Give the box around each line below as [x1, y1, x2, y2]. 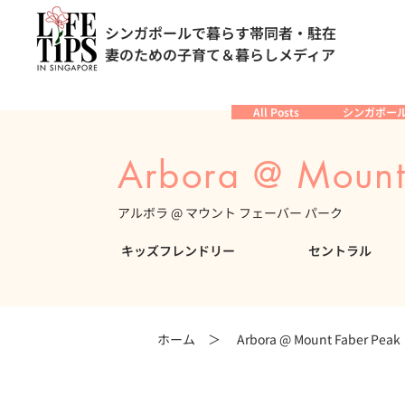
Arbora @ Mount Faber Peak [237, 329, 401, 348]
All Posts [253, 103, 299, 119]
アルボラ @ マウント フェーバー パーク [117, 203, 343, 222]
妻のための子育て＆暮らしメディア [105, 42, 336, 65]
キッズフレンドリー [121, 240, 236, 259]
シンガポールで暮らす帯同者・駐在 [105, 21, 337, 43]
